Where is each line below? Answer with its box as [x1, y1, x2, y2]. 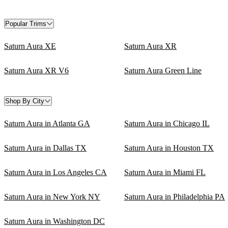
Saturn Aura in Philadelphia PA [124, 192, 225, 201]
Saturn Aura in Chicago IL [124, 119, 210, 128]
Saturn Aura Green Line [124, 66, 202, 75]
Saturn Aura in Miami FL [124, 167, 206, 177]
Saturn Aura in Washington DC [4, 216, 105, 225]
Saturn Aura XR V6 [4, 66, 69, 75]
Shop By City [5, 97, 44, 105]
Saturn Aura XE [4, 41, 56, 50]
